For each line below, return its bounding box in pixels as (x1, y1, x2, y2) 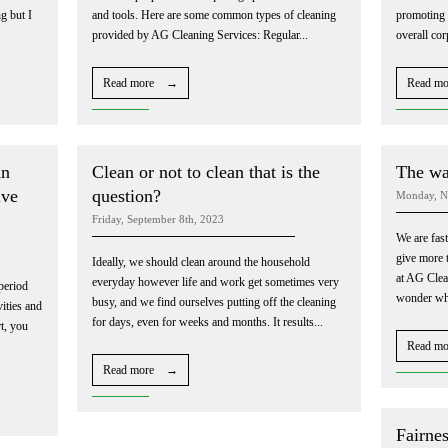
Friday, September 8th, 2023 (92, 212, 224, 225)
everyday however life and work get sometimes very (92, 274, 339, 289)
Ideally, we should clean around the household (92, 254, 310, 269)
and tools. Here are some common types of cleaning (92, 7, 336, 22)
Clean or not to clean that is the (92, 161, 320, 182)
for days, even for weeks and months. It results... (92, 314, 323, 329)
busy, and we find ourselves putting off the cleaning (92, 294, 336, 309)
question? (92, 185, 161, 206)
